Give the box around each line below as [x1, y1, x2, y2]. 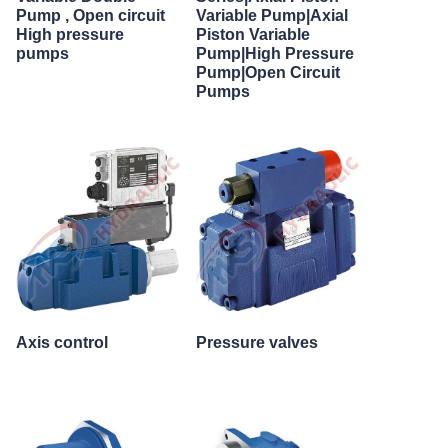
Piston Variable [195, 26, 310, 43]
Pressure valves [195, 334, 318, 351]
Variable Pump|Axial [195, 7, 348, 24]
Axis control [16, 334, 108, 351]
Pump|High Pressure [195, 45, 354, 62]
